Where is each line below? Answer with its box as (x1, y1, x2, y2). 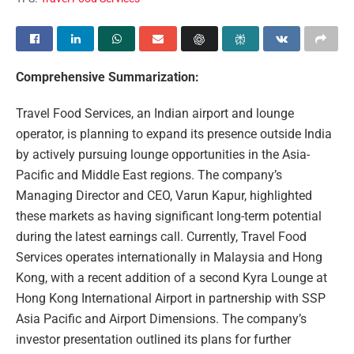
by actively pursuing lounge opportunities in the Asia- (16, 147, 310, 163)
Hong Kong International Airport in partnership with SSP (16, 291, 326, 307)
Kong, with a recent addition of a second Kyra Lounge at (16, 270, 327, 286)
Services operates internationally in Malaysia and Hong (16, 250, 322, 265)
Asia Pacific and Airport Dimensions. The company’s (16, 311, 307, 327)
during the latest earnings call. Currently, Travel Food (16, 229, 307, 245)
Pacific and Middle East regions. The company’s (16, 168, 282, 183)
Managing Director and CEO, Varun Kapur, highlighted (16, 188, 312, 204)
